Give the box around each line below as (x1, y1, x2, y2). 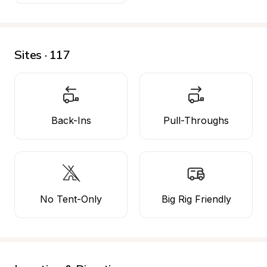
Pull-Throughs (163, 114, 229, 126)
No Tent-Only (40, 193, 102, 205)
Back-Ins (51, 114, 91, 126)
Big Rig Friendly (161, 193, 231, 205)
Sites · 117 (14, 47, 70, 62)
